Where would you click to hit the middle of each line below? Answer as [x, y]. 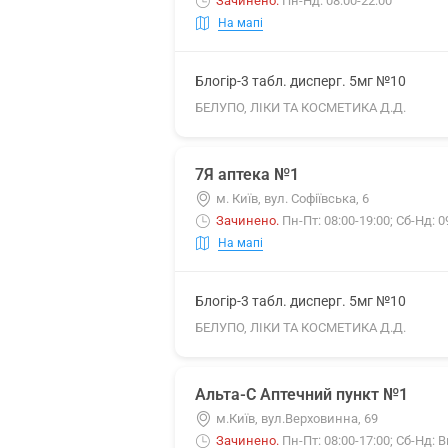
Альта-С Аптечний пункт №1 [301, 394]
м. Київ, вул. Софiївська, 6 [292, 198]
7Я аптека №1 [247, 174]
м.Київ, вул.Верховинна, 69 [297, 418]
